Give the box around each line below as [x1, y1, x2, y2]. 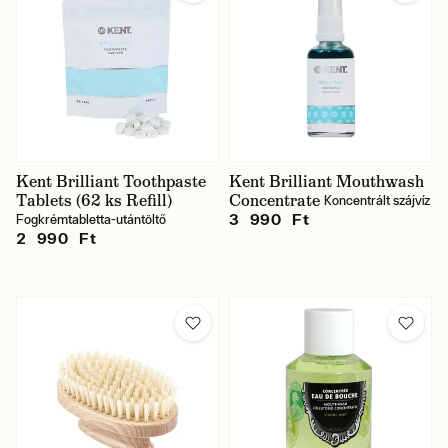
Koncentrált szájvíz [324, 193, 430, 208]
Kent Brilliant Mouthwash [229, 171, 424, 192]
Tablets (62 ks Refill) [16, 190, 172, 211]
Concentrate [229, 190, 320, 211]
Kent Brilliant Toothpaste [16, 171, 206, 192]
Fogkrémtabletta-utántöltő [16, 212, 166, 227]
